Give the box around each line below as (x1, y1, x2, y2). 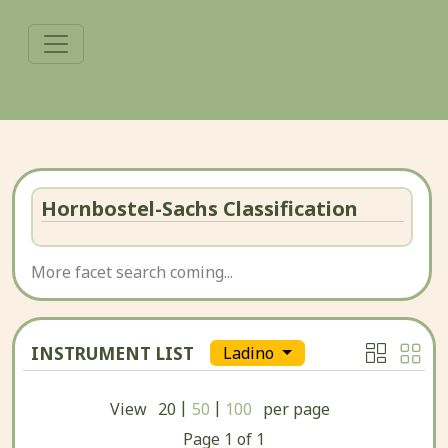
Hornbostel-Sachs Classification (40, 194, 358, 222)
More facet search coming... (31, 261, 233, 283)
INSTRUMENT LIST (31, 341, 194, 365)
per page (263, 398, 331, 420)
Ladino (223, 342, 278, 365)
